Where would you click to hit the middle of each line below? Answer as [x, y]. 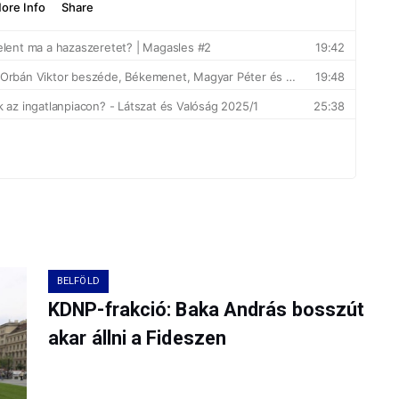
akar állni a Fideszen [138, 338]
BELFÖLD [78, 281]
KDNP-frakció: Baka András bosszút [207, 310]
